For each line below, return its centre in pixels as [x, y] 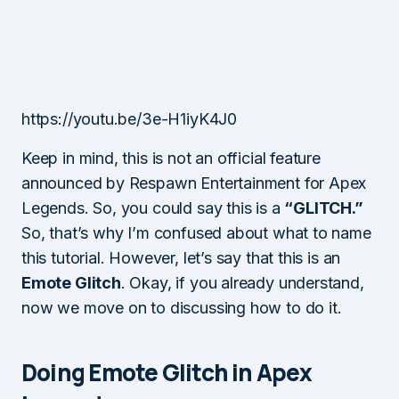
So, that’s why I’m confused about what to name [196, 233]
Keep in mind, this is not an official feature [171, 158]
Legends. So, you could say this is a [153, 208]
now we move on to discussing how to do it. [182, 308]
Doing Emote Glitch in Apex [167, 372]
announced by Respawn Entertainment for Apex [194, 183]
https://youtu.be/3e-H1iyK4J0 [129, 119]
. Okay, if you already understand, [242, 283]
